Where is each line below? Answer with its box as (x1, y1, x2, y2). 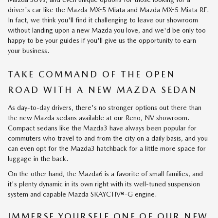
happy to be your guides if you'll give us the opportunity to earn (8, 36, 196, 44)
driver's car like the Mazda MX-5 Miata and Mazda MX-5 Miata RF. (8, 6, 209, 14)
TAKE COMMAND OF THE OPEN (8, 69, 176, 79)
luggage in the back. (8, 154, 68, 163)
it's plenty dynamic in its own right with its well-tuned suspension (8, 180, 200, 188)
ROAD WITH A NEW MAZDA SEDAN (8, 85, 198, 95)
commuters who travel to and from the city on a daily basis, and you (8, 134, 208, 142)
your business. (8, 47, 49, 54)
